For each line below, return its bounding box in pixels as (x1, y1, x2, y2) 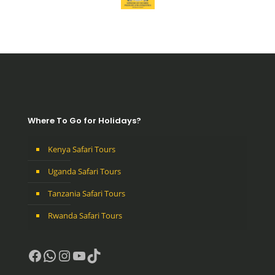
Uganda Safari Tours (48, 166, 121, 177)
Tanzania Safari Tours (48, 188, 125, 199)
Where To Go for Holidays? (28, 115, 141, 127)
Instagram (56, 244, 125, 265)
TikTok (86, 244, 131, 265)
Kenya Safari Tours (48, 144, 115, 155)
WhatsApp (42, 244, 112, 265)
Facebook (27, 244, 93, 265)
